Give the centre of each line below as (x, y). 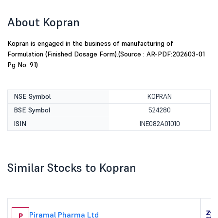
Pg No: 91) (23, 65)
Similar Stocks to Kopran (72, 168)
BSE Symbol (32, 110)
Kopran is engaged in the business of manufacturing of (90, 43)
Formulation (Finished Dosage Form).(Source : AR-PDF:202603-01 (106, 54)
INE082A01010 (160, 124)
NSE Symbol (32, 96)
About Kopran (44, 22)
